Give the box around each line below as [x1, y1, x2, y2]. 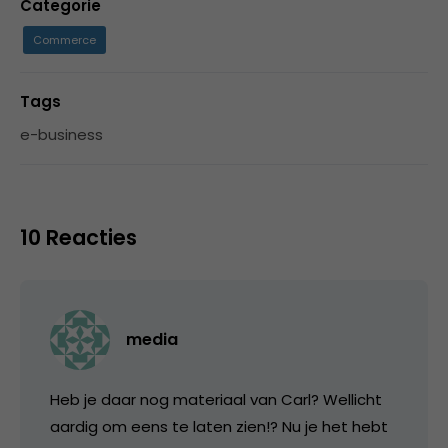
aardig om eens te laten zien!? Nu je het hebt [50, 415, 388, 437]
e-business [20, 123, 103, 145]
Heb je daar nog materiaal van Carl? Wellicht [50, 388, 382, 410]
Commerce [33, 31, 96, 48]
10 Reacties [20, 222, 137, 252]
